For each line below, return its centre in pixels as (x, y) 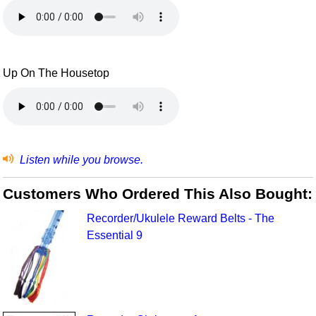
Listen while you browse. (80, 159)
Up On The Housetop (56, 73)
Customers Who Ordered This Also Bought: (158, 193)
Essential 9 (114, 236)
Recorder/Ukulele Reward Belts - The (180, 219)
